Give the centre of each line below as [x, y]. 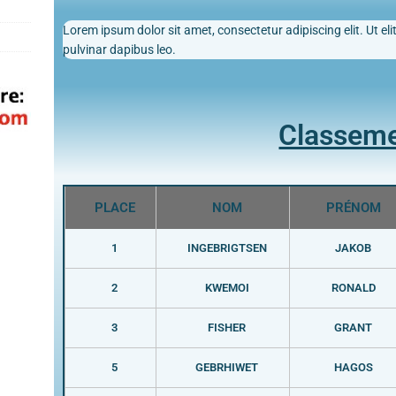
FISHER [227, 327]
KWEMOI [227, 287]
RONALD [353, 287]
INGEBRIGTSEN [227, 247]
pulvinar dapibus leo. [119, 49]
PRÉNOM [353, 207]
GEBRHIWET [227, 367]
